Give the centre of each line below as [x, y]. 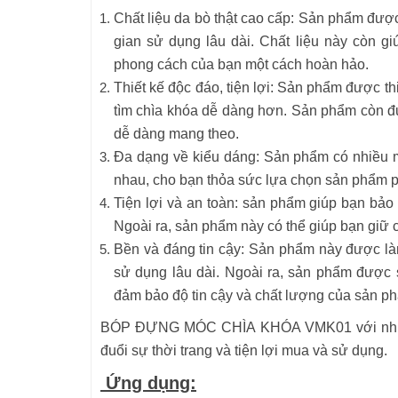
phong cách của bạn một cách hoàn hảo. [241, 64]
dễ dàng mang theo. [176, 134]
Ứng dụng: [148, 383]
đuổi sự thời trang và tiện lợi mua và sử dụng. [244, 350]
